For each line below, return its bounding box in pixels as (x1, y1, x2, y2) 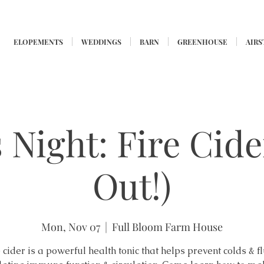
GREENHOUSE (177, 37, 227, 47)
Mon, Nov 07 (41, 220, 100, 234)
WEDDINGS (81, 37, 121, 47)
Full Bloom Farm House (112, 220, 223, 234)
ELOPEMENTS (14, 37, 63, 47)
